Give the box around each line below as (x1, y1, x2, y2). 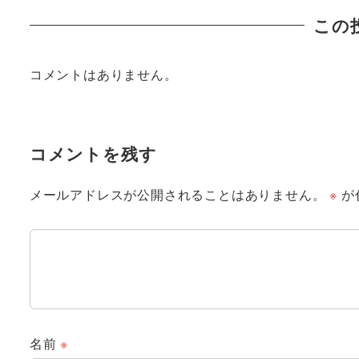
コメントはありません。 (29, 64, 178, 83)
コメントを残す (29, 140, 157, 166)
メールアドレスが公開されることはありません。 (29, 184, 326, 204)
